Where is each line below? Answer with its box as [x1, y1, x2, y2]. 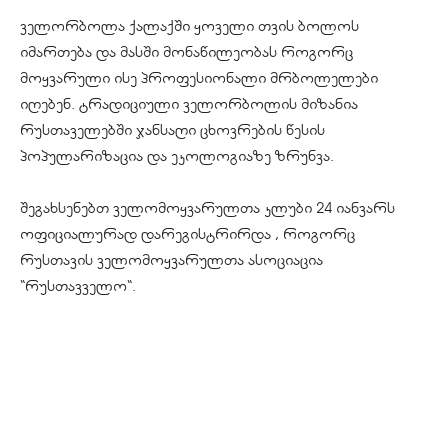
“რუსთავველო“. [20, 276, 136, 295]
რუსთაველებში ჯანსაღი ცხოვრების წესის [20, 120, 325, 139]
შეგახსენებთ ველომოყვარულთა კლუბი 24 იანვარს [20, 198, 395, 217]
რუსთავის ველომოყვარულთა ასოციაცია [20, 250, 323, 269]
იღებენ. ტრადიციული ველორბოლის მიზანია [20, 94, 358, 113]
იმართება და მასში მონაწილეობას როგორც [20, 42, 353, 61]
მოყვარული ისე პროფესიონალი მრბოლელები [20, 68, 378, 87]
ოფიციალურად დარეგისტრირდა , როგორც [20, 224, 355, 243]
